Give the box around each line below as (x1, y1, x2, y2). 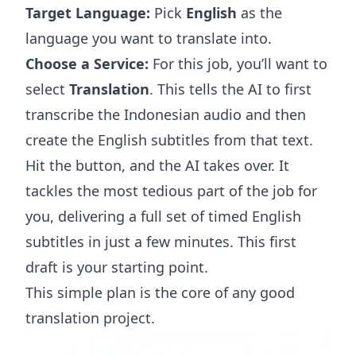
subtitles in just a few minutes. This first (25, 232, 296, 251)
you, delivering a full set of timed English (25, 207, 301, 226)
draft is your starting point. (25, 257, 208, 277)
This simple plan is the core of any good (25, 283, 295, 302)
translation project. (25, 308, 155, 327)
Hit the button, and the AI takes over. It (25, 156, 289, 175)
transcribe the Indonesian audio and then (25, 105, 306, 124)
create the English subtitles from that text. (25, 130, 313, 149)
